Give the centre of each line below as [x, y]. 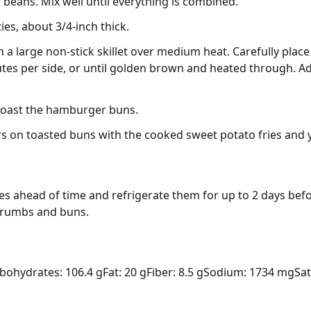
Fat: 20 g [125, 272]
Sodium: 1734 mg [249, 272]
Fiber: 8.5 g [175, 272]
